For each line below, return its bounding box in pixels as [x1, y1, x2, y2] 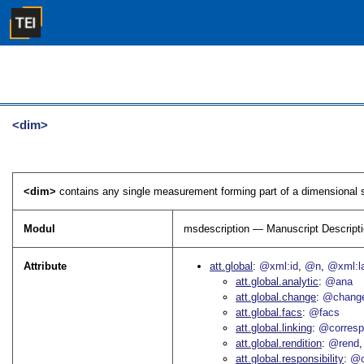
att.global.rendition [236, 337, 323, 350]
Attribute [24, 260, 67, 273]
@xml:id [259, 260, 299, 273]
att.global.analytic [236, 275, 319, 288]
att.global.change [236, 291, 317, 304]
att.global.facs [236, 306, 303, 319]
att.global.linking [236, 322, 313, 335]
